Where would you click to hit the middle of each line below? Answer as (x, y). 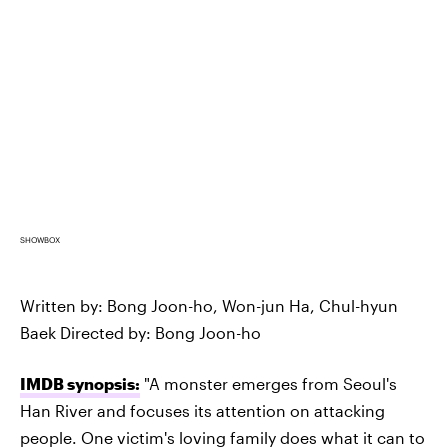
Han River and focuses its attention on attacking (202, 410)
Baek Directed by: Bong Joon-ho (140, 332)
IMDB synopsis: (80, 383)
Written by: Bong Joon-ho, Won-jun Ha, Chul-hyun (209, 305)
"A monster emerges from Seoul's (268, 383)
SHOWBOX (40, 240)
